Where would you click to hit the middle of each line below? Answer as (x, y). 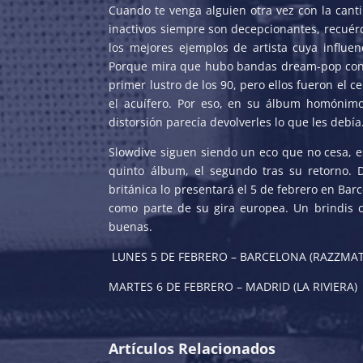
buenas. (131, 226)
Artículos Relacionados (192, 348)
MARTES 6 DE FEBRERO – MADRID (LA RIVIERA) (233, 286)
